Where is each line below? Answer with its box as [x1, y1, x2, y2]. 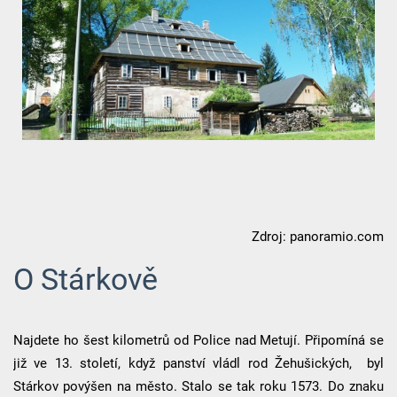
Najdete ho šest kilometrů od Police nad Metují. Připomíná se [12, 332, 385, 349]
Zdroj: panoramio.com [252, 229, 385, 245]
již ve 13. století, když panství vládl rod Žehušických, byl [12, 355, 385, 372]
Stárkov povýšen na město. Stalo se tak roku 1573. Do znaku [12, 378, 385, 395]
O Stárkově [12, 262, 158, 298]
